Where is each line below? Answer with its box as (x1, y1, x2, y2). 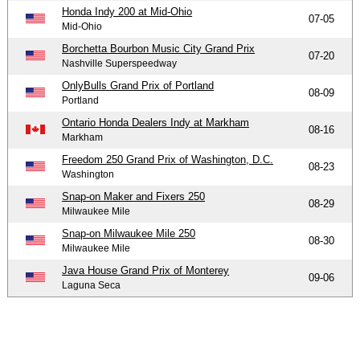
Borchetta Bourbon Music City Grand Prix (62, 42, 256, 55)
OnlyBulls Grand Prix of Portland (62, 79, 215, 92)
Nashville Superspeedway (62, 57, 178, 69)
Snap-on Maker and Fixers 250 (62, 190, 206, 202)
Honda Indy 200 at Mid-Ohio (62, 5, 193, 18)
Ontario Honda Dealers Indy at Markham (62, 116, 250, 129)
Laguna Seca (62, 279, 121, 291)
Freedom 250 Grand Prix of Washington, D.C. (62, 153, 274, 166)
